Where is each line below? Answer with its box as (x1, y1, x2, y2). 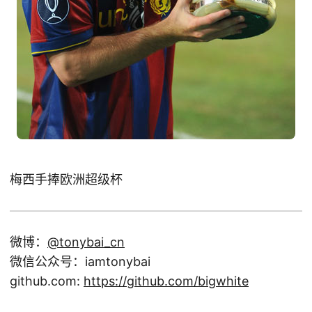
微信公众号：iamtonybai (10, 254, 150, 269)
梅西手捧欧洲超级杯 (10, 172, 123, 187)
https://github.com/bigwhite (84, 274, 249, 288)
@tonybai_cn (47, 235, 125, 249)
